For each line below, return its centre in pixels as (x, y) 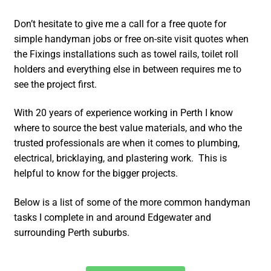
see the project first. (56, 84)
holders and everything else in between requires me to (128, 69)
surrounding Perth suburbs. (72, 232)
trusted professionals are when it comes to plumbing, (127, 143)
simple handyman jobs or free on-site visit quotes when (132, 39)
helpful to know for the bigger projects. (96, 174)
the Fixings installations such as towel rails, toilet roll (126, 54)
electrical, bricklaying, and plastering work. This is (121, 158)
